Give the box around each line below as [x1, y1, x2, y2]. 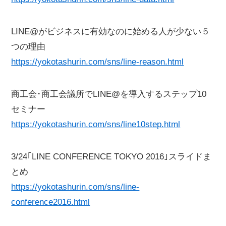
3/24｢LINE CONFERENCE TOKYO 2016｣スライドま [11, 152, 212, 162]
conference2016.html [11, 197, 90, 207]
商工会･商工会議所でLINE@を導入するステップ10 [11, 89, 207, 99]
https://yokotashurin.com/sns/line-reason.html [11, 57, 184, 67]
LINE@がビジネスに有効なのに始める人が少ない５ [11, 27, 210, 37]
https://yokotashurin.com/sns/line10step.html [11, 120, 181, 130]
